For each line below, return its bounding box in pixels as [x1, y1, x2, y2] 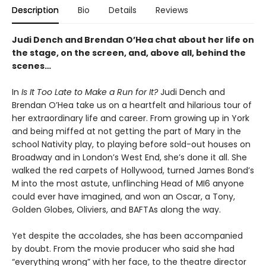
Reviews [156, 4, 188, 17]
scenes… [12, 60, 51, 72]
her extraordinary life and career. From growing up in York [12, 112, 249, 125]
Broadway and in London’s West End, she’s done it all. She [12, 151, 247, 164]
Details [109, 4, 137, 17]
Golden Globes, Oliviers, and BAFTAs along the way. [12, 204, 221, 216]
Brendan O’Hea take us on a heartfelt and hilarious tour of [12, 99, 252, 112]
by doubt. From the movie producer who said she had [12, 243, 235, 255]
